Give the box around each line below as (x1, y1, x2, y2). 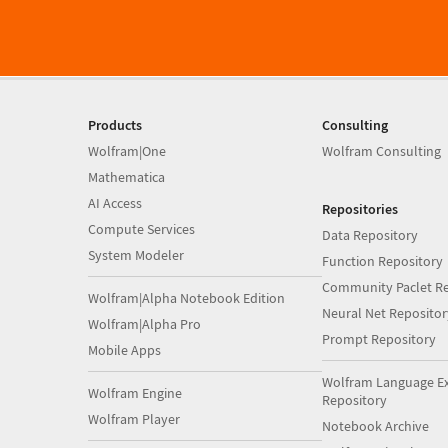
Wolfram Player (88, 410, 180, 428)
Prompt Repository (321, 330, 436, 348)
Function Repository (321, 252, 443, 270)
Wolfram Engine (88, 384, 182, 402)
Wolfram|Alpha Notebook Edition (88, 289, 285, 307)
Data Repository (321, 226, 418, 244)
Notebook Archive (321, 417, 429, 435)
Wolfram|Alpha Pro (88, 315, 201, 333)
